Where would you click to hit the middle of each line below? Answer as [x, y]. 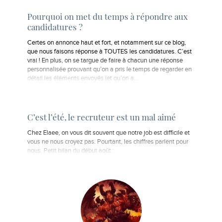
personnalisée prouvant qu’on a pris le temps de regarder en [110, 69]
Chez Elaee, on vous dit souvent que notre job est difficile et [109, 133]
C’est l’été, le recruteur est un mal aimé [102, 117]
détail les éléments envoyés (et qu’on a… [83, 78]
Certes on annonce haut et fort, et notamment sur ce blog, [107, 43]
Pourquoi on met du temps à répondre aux [108, 17]
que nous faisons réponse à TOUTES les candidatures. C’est [110, 52]
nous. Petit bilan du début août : [71, 151]
